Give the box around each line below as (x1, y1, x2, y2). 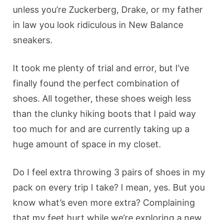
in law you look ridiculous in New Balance (13, 19, 184, 30)
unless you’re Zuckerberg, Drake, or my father (13, 4, 203, 15)
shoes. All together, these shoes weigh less (13, 93, 192, 104)
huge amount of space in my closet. (13, 138, 162, 149)
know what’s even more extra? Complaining (13, 197, 195, 208)
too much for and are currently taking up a (13, 123, 190, 134)
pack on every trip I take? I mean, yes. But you (13, 182, 205, 192)
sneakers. (13, 34, 53, 45)
